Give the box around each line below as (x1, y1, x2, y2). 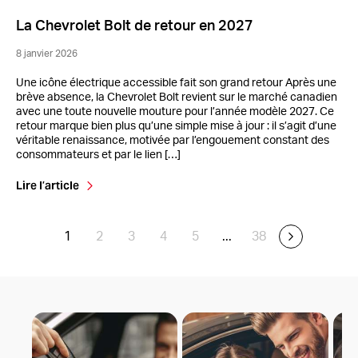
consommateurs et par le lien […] (16, 149, 181, 161)
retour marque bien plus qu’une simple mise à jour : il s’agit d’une (16, 121, 336, 133)
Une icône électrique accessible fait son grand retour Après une (16, 78, 336, 89)
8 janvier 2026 (16, 49, 78, 59)
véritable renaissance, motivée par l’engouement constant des (16, 135, 329, 147)
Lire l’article (16, 178, 79, 193)
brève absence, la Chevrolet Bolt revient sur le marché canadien (16, 92, 337, 104)
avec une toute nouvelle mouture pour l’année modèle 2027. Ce (16, 106, 334, 118)
